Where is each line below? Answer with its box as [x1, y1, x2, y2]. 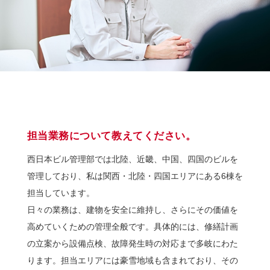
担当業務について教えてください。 [27, 130, 196, 142]
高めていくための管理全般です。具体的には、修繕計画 [27, 221, 238, 231]
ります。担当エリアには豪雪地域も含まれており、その [27, 255, 238, 265]
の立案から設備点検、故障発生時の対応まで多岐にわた [27, 238, 238, 248]
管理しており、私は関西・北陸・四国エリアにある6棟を [27, 171, 243, 181]
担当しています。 [27, 187, 95, 198]
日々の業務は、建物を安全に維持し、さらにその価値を [27, 204, 238, 215]
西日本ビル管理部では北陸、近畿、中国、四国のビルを [27, 154, 238, 164]
